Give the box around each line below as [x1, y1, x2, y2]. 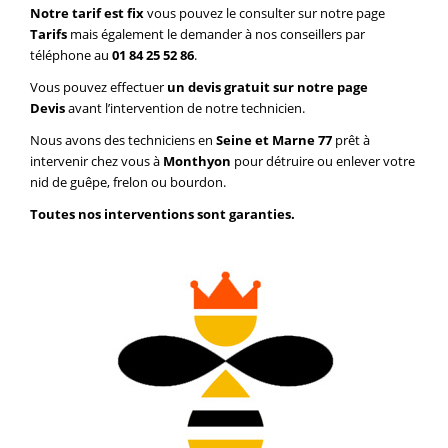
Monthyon [163, 152, 231, 171]
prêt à [335, 131, 370, 150]
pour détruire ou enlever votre [231, 152, 415, 171]
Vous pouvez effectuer [30, 78, 167, 97]
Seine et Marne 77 [213, 131, 332, 150]
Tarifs [30, 25, 67, 44]
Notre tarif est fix [30, 4, 147, 23]
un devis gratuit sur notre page [167, 78, 368, 97]
